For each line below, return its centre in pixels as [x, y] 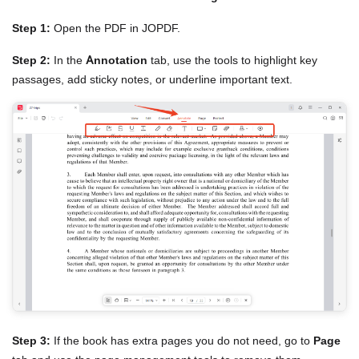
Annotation [117, 60]
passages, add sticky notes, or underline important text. [152, 79]
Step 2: [31, 60]
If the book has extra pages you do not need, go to [182, 340]
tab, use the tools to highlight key [232, 60]
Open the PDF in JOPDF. [115, 28]
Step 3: [31, 340]
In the [68, 60]
